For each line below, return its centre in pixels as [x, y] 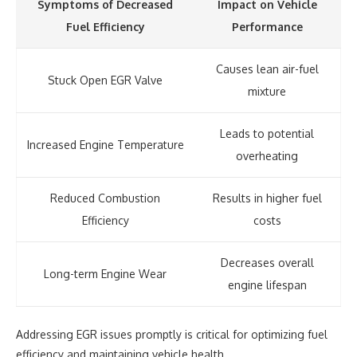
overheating [267, 156]
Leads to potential [267, 133]
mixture [267, 91]
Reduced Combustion [105, 198]
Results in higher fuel [267, 198]
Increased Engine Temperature [105, 145]
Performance [267, 27]
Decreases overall [267, 263]
